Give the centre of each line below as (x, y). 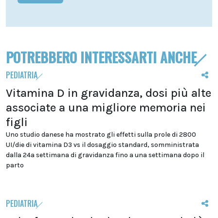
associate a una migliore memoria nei (106, 108)
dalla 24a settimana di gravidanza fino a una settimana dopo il (105, 155)
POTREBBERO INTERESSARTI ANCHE (101, 57)
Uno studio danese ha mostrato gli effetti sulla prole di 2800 (101, 135)
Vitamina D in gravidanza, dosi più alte (109, 93)
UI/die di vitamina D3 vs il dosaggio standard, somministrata (102, 145)
